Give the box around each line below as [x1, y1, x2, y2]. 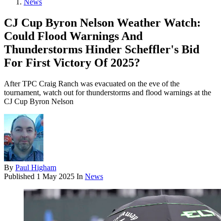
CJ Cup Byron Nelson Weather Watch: [4, 16, 201, 30]
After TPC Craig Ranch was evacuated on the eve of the [4, 79, 180, 88]
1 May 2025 [37, 172, 74, 181]
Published [4, 172, 37, 181]
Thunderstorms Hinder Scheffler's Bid [4, 43, 199, 56]
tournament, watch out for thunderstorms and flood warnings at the [4, 88, 211, 97]
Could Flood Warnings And [4, 30, 143, 43]
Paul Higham [15, 163, 56, 172]
